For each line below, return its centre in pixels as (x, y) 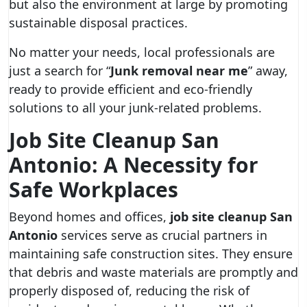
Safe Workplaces (94, 189)
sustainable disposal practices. (98, 23)
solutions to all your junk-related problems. (135, 108)
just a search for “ (60, 71)
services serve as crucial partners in (162, 235)
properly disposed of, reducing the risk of (129, 291)
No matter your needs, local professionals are (142, 52)
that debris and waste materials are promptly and (153, 272)
